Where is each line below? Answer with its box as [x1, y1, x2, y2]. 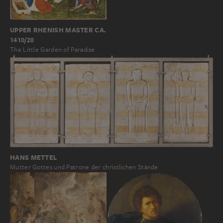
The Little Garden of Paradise [10, 45, 95, 54]
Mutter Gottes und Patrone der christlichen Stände [10, 162, 158, 171]
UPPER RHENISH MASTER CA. [10, 25, 107, 34]
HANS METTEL [10, 152, 57, 162]
